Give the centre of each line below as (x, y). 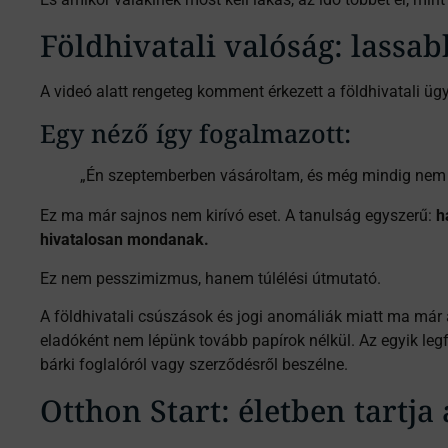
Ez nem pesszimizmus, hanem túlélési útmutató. (210, 278)
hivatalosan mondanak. (124, 240)
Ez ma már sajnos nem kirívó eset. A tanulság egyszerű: (238, 216)
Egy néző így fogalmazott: (195, 133)
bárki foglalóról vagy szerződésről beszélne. (194, 365)
